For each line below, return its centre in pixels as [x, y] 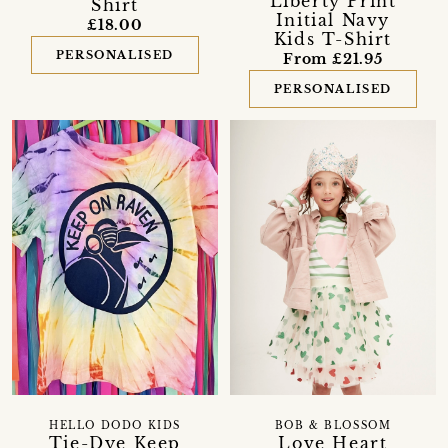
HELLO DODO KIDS [114, 425]
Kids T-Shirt [333, 39]
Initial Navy [333, 20]
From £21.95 [333, 59]
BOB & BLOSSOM [333, 425]
